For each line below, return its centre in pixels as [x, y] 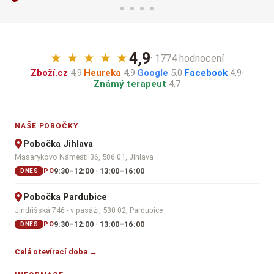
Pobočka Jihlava [58, 144]
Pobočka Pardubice [65, 197]
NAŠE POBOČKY [47, 126]
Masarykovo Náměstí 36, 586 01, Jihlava [84, 157]
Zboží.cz [49, 72]
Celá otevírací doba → [56, 251]
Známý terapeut [130, 83]
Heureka [102, 72]
